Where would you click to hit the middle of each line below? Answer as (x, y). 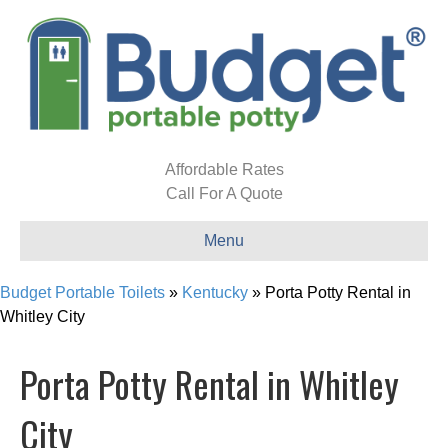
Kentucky (215, 292)
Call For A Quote (224, 193)
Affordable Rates (224, 169)
